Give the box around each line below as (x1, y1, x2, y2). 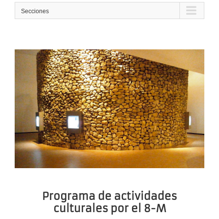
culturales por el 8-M (53, 201, 166, 215)
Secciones (21, 8, 49, 15)
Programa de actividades (42, 189, 177, 203)
